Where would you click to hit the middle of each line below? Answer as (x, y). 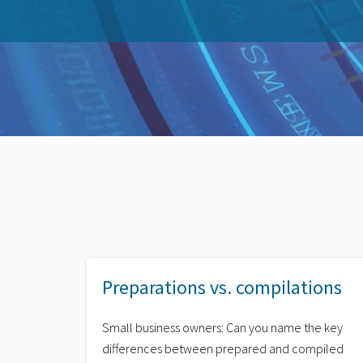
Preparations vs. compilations (222, 287)
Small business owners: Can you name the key (222, 327)
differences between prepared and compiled (223, 348)
